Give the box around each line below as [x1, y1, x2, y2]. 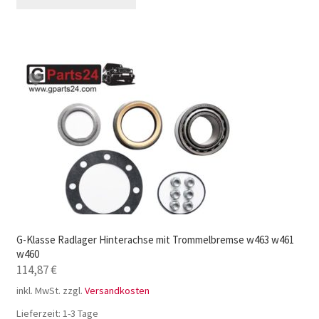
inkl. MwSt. [16, 283, 61, 297]
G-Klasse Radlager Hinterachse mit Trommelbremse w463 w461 [16, 232, 294, 246]
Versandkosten [84, 283, 150, 297]
